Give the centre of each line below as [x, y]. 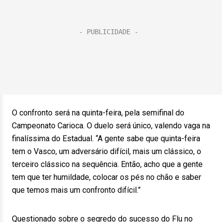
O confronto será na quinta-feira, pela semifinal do [98, 113]
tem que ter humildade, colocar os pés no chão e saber [107, 177]
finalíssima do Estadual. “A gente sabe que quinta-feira [106, 139]
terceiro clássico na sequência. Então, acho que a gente [107, 164]
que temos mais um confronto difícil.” [76, 190]
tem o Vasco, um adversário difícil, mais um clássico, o [107, 151]
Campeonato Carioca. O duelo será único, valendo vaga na [111, 126]
